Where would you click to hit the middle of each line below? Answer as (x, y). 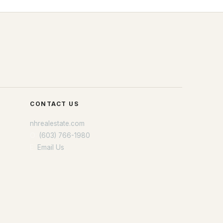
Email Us (51, 147)
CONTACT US (55, 104)
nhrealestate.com (57, 123)
